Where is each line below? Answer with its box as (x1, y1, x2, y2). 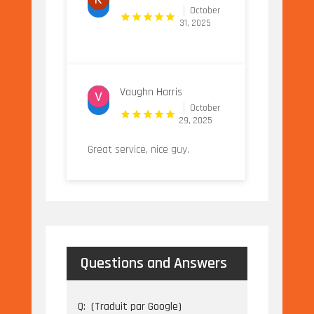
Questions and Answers (80, 254, 227, 274)
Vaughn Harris (119, 85, 182, 100)
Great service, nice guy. (87, 142, 189, 158)
